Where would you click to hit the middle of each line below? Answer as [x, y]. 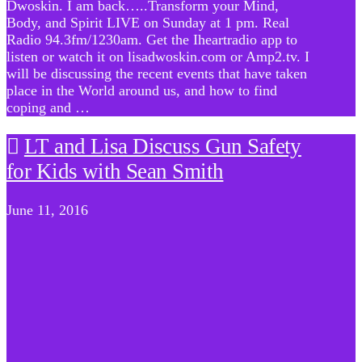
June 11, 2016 [47, 210]
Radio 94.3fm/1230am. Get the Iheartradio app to [152, 39]
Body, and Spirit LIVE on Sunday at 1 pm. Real [148, 22]
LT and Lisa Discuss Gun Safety [162, 147]
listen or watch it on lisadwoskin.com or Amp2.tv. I [158, 56]
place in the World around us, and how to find [142, 90]
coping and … [48, 107]
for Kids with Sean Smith [115, 172]
